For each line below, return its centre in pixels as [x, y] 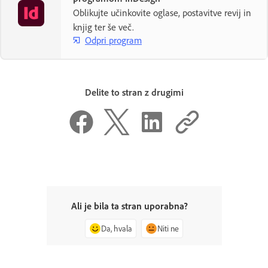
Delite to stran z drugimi [134, 92]
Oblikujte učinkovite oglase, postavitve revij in [162, 13]
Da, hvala [117, 229]
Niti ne [168, 229]
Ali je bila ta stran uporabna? [129, 206]
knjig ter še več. [103, 27]
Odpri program [113, 40]
